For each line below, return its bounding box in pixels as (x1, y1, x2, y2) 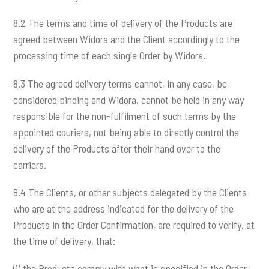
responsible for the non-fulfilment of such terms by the (13, 109, 237, 122)
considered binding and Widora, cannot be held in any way (13, 92, 244, 106)
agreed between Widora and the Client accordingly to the (13, 32, 240, 46)
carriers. (13, 157, 47, 171)
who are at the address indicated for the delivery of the (13, 201, 234, 215)
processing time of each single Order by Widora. (13, 49, 206, 62)
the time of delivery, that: (13, 234, 116, 247)
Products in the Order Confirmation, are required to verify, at (13, 217, 255, 231)
